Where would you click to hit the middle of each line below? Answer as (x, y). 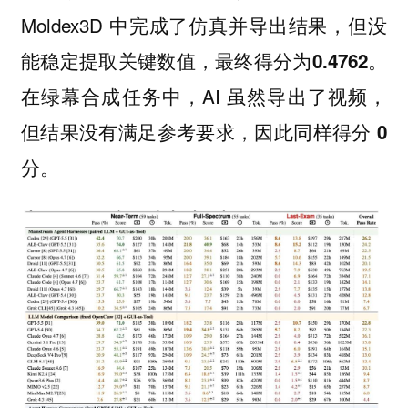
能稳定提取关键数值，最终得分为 (166, 61)
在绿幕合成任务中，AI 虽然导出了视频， (204, 96)
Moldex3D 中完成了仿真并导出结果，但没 (204, 25)
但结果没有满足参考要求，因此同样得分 (199, 132)
